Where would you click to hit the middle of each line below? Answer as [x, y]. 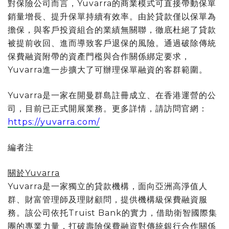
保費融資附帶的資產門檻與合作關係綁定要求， [99, 56]
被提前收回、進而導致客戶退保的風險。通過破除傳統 [112, 43]
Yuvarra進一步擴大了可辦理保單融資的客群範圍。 [108, 70]
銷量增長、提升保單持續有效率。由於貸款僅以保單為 [112, 16]
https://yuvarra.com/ [54, 122]
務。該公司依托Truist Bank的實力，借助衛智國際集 [112, 213]
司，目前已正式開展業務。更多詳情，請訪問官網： [108, 108]
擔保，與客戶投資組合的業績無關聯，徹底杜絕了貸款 [112, 30]
